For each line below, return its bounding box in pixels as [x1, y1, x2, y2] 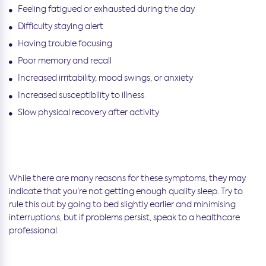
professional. [9, 225, 59, 236]
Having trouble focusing [18, 38, 112, 49]
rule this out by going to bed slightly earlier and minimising [9, 199, 236, 210]
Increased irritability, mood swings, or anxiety [18, 72, 193, 84]
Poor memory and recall [18, 55, 112, 66]
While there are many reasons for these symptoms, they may [9, 173, 246, 184]
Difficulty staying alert [18, 21, 103, 32]
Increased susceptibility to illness [18, 90, 144, 101]
